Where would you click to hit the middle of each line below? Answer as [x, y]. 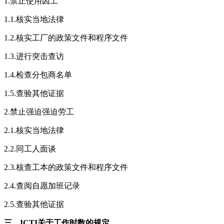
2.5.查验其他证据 [34, 204]
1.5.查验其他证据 [34, 93]
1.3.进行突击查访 [34, 56]
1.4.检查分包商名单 [38, 75]
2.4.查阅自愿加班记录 [42, 186]
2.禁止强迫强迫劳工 [39, 112]
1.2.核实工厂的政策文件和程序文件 [66, 38]
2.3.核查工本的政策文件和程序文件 [66, 167]
